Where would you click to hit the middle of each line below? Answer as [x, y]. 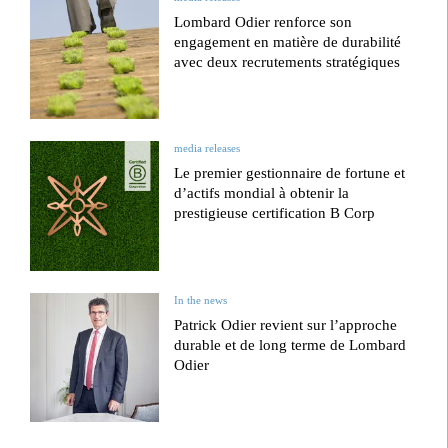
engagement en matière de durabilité [288, 42]
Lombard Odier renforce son [263, 22]
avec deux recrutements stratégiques [287, 62]
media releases [207, 148]
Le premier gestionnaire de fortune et [290, 173]
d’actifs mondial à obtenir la [262, 193]
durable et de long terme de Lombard [290, 344]
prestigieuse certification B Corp [275, 213]
